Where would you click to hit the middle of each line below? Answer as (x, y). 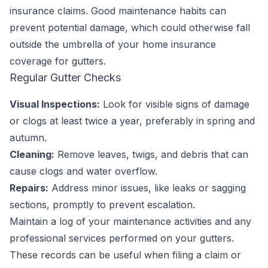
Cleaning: (32, 154)
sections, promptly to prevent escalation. (102, 205)
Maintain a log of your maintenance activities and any (130, 221)
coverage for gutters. (58, 61)
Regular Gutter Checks (65, 77)
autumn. (28, 138)
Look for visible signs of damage (175, 104)
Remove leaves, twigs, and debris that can (151, 154)
